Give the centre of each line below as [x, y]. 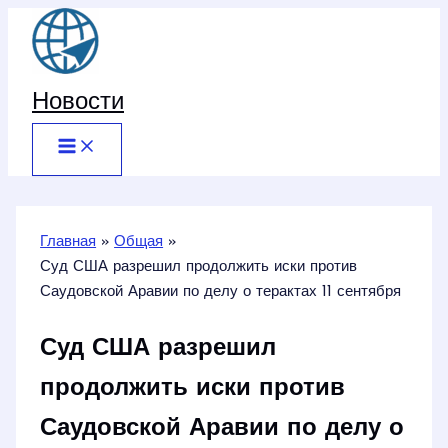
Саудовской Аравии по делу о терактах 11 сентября [221, 292]
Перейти [36, 19]
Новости [78, 103]
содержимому [54, 69]
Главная [68, 242]
